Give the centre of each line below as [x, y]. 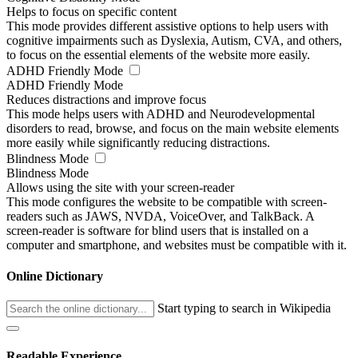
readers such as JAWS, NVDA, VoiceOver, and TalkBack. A [160, 216]
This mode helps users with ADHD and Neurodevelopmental [161, 113]
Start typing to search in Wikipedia [244, 308]
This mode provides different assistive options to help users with [167, 26]
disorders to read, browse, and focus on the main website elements [173, 128]
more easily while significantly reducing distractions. [138, 142]
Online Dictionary [55, 276]
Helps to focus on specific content [91, 11]
